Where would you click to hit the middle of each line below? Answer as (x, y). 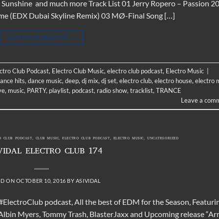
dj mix (90, 80)
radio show (112, 90)
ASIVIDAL (88, 181)
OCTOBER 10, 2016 (41, 181)
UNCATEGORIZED (163, 139)
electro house (173, 80)
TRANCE (169, 90)
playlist (59, 90)
